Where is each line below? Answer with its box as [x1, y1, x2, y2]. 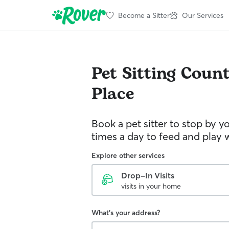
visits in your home [121, 181, 181, 191]
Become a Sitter [118, 10, 170, 20]
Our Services [182, 10, 223, 20]
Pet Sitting [91, 61, 176, 86]
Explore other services [91, 151, 165, 160]
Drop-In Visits [121, 170, 174, 180]
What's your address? [91, 208, 160, 217]
